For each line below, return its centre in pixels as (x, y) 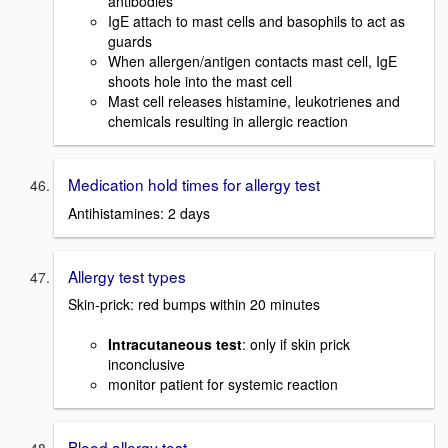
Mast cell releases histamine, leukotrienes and (254, 100)
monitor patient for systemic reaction (223, 384)
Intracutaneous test (175, 344)
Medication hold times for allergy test (194, 183)
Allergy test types (127, 275)
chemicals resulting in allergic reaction (228, 120)
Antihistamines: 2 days (139, 212)
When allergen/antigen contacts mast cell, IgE (252, 60)
